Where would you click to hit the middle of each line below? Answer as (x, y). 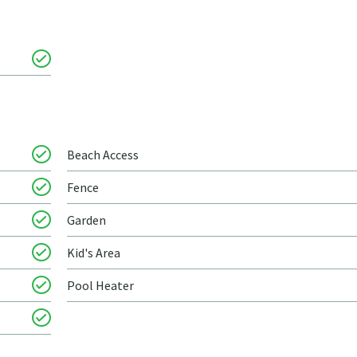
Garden (86, 220)
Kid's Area (94, 253)
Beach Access (103, 155)
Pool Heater (100, 285)
